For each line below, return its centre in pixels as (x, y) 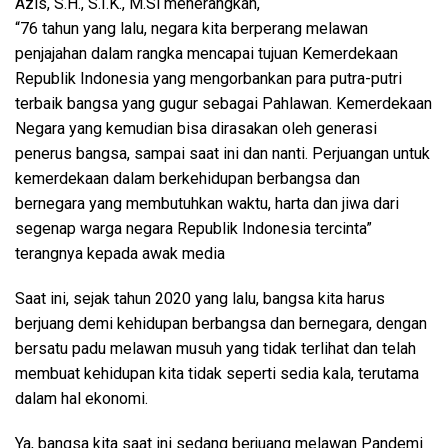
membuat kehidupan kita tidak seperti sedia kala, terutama (217, 373)
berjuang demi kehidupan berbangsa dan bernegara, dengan (221, 323)
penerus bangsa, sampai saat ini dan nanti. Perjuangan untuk (222, 153)
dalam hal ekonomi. (81, 398)
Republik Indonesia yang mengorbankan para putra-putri (208, 78)
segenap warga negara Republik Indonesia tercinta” (193, 228)
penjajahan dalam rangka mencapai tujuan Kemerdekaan (206, 53)
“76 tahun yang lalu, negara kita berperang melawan (191, 28)
